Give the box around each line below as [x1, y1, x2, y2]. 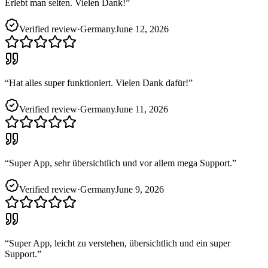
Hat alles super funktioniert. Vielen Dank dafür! [9, 77, 188, 88]
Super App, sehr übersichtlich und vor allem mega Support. [9, 157, 232, 168]
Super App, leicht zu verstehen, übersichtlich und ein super [9, 237, 230, 248]
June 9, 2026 [115, 184, 164, 194]
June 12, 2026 [115, 23, 169, 34]
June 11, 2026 [115, 103, 168, 114]
